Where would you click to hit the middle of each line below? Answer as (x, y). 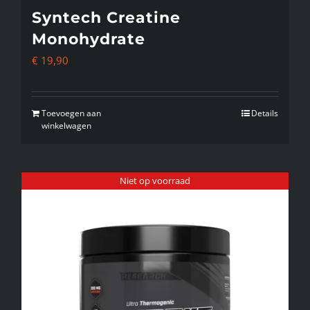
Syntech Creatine (106, 18)
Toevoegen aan (71, 113)
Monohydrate (89, 39)
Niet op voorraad (155, 181)
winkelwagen (66, 126)
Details (265, 113)
